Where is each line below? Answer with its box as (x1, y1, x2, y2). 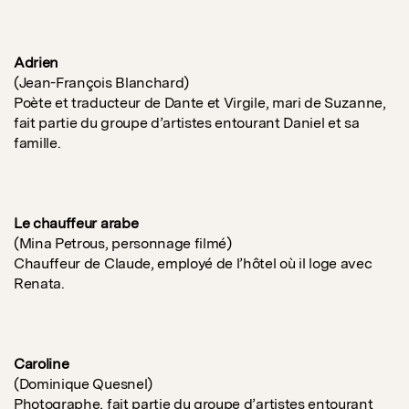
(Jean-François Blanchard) (14, 74, 189, 92)
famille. (14, 134, 61, 152)
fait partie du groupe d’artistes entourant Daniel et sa (14, 114, 360, 132)
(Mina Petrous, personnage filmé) (14, 235, 232, 253)
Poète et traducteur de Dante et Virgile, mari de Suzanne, (14, 94, 386, 112)
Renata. (14, 275, 65, 293)
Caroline (14, 355, 69, 373)
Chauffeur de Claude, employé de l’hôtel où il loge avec (14, 255, 372, 273)
